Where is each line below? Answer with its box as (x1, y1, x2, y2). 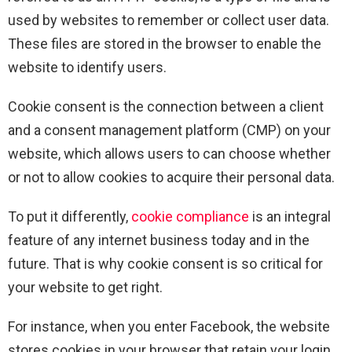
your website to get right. (8, 278, 163, 295)
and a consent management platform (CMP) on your (8, 121, 331, 138)
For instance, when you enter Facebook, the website (8, 317, 330, 335)
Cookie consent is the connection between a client (8, 97, 324, 115)
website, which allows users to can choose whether (8, 145, 331, 162)
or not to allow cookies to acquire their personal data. (8, 168, 335, 185)
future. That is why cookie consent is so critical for (8, 255, 323, 272)
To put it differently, (8, 207, 131, 225)
